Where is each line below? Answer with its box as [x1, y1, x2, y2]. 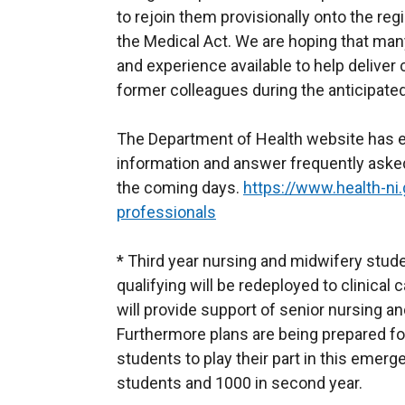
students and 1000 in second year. [117, 373, 363, 392]
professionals [117, 202, 216, 221]
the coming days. [117, 178, 243, 197]
